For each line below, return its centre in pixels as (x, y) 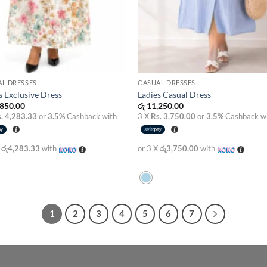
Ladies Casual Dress (175, 94)
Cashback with (91, 117)
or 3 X (149, 149)
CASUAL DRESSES (167, 83)
